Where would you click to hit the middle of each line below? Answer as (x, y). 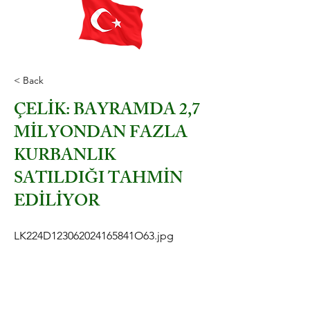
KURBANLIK (65, 157)
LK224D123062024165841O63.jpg (94, 236)
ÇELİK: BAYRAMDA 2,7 (107, 111)
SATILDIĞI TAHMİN (98, 180)
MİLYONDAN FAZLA (101, 134)
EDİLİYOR (57, 203)
